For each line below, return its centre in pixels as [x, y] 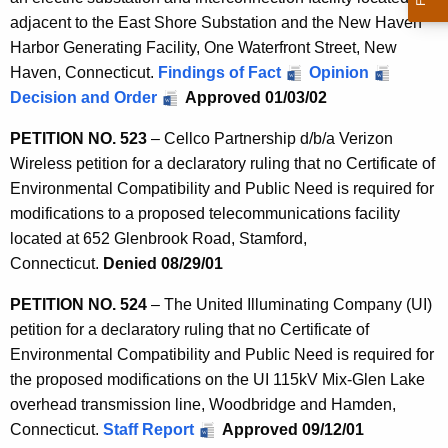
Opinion [339, 73]
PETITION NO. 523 [78, 139]
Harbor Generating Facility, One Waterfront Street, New [203, 48]
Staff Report [148, 430]
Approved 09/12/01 [293, 430]
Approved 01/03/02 [260, 98]
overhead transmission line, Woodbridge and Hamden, [203, 405]
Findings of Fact [219, 73]
